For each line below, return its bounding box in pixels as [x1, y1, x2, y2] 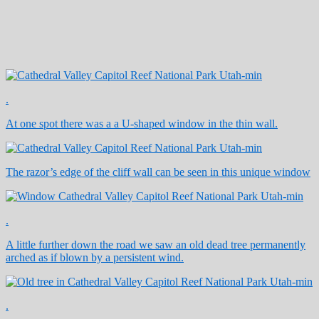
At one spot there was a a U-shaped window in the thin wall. [6, 117, 278, 130]
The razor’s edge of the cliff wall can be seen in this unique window [6, 165, 310, 178]
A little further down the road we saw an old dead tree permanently [6, 238, 305, 251]
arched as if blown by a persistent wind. [6, 251, 184, 263]
